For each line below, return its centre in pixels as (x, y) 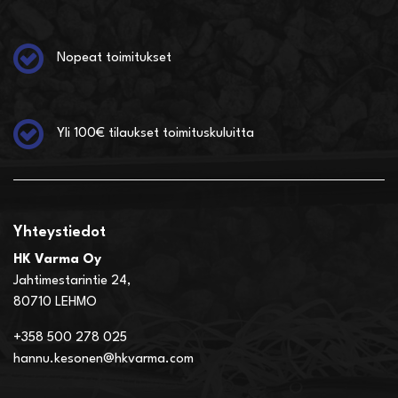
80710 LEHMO (57, 303)
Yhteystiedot (60, 233)
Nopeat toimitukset (114, 59)
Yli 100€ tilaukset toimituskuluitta (155, 134)
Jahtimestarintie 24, (72, 282)
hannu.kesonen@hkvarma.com (103, 360)
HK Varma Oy (57, 260)
